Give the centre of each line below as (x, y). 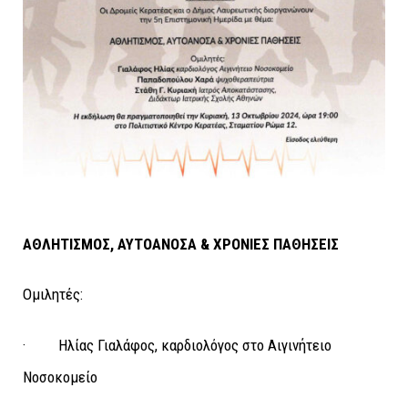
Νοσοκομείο (60, 377)
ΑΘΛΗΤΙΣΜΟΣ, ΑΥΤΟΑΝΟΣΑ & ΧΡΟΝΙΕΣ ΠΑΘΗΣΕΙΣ (181, 244)
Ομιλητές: (53, 295)
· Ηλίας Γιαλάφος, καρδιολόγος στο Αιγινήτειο (177, 345)
